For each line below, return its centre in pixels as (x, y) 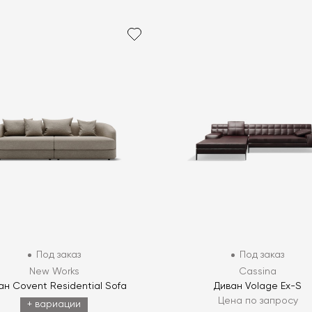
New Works (54, 272)
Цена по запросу (258, 301)
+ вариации (54, 305)
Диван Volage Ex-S (258, 287)
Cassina (258, 272)
